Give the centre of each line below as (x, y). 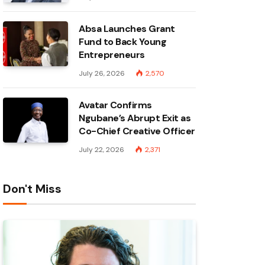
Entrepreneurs (112, 55)
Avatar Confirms (115, 105)
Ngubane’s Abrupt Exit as (135, 118)
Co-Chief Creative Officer (137, 131)
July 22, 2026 (101, 150)
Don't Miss (32, 189)
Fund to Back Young (123, 42)
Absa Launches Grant (127, 29)
